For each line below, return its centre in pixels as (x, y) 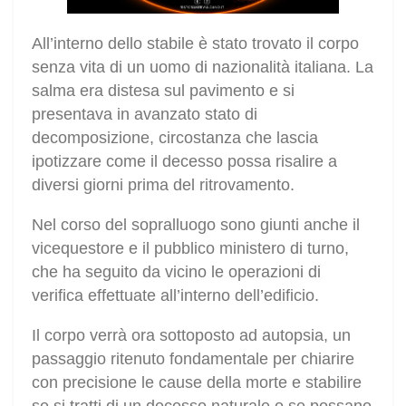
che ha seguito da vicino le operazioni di (176, 272)
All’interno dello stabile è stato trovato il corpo (195, 44)
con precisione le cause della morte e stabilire (197, 383)
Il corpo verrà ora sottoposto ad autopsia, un (191, 336)
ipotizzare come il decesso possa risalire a (184, 162)
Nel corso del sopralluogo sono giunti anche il (196, 225)
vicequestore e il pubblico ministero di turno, (190, 249)
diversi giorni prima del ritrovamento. (163, 185)
